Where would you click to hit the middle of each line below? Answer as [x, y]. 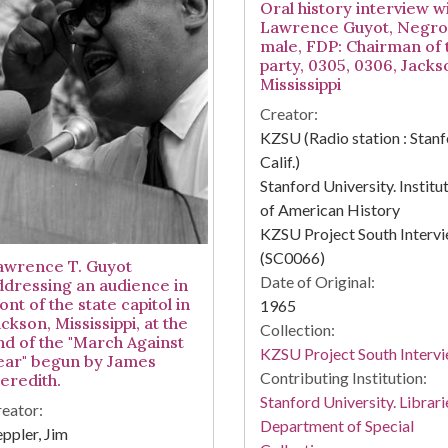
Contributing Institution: [343, 378]
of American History [329, 210]
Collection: [297, 330]
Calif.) [281, 162]
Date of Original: [317, 282]
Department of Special [336, 426]
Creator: [288, 114]
